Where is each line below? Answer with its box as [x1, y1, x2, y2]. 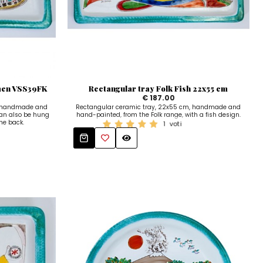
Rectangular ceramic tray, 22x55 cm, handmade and [76, 103, 241, 112]
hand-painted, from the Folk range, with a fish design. [76, 110, 241, 120]
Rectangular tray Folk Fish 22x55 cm [89, 83, 228, 94]
